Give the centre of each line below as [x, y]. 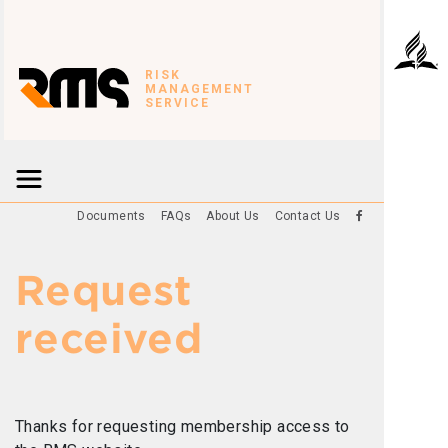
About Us [233, 216]
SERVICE [177, 103]
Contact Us [307, 216]
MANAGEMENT [199, 89]
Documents [111, 216]
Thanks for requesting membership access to [182, 426]
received [109, 339]
